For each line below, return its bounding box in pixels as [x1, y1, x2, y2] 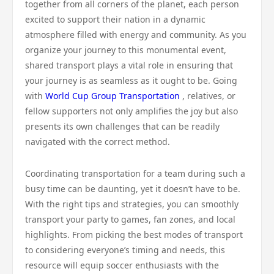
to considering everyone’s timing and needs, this [25, 244, 225, 256]
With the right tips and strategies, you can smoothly [25, 198, 239, 210]
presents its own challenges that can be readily [25, 120, 220, 132]
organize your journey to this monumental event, [25, 44, 226, 56]
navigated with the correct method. [25, 136, 170, 147]
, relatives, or [180, 90, 235, 102]
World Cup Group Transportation [45, 90, 180, 102]
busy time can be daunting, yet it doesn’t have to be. [25, 183, 240, 194]
